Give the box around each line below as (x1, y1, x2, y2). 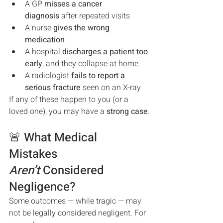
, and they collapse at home (42, 58, 138, 70)
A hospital (25, 46, 62, 58)
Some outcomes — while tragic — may (9, 195, 143, 207)
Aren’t (9, 162, 40, 179)
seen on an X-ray (81, 82, 141, 94)
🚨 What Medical (9, 129, 100, 146)
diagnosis (25, 10, 59, 22)
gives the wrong (53, 22, 111, 34)
